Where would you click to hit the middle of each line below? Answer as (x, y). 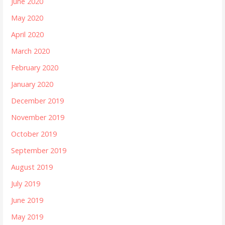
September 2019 (39, 151)
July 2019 (26, 184)
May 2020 (27, 18)
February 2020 (35, 68)
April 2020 (28, 35)
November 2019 (38, 118)
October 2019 (34, 134)
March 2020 (31, 51)
